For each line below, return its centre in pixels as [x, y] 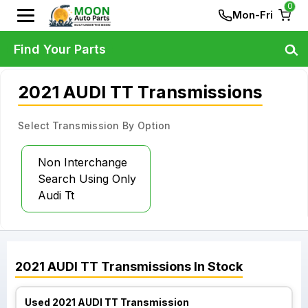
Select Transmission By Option [95, 125]
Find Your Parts [60, 49]
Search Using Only [87, 179]
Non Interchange [82, 162]
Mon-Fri [253, 15]
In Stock [217, 266]
